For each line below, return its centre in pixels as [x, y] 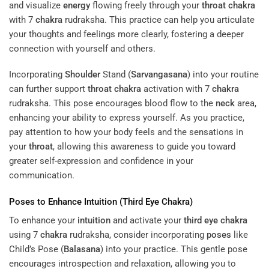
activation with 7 [177, 89]
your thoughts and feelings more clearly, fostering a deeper [126, 34]
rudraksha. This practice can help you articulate [159, 20]
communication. [42, 176]
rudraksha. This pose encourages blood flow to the [112, 104]
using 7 [25, 235]
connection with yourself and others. [82, 48]
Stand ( [116, 75]
